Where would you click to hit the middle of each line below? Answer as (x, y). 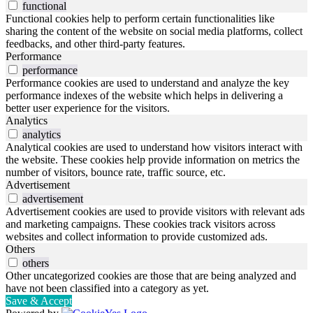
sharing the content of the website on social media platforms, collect (154, 31)
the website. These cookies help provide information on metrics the (153, 160)
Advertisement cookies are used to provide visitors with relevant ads (155, 212)
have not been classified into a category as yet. (107, 289)
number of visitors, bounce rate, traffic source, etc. (116, 173)
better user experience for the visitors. (88, 108)
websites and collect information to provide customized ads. (137, 237)
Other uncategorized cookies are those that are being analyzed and (151, 276)
